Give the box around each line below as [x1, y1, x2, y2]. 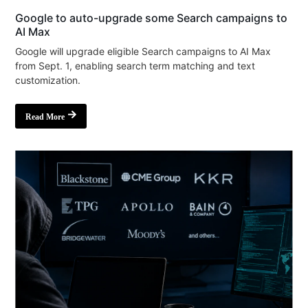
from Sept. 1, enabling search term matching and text [15, 59, 256, 71]
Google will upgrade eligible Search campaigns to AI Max [15, 45, 272, 57]
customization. [15, 74, 81, 86]
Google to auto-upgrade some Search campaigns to [15, 10, 288, 25]
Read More [25, 111, 65, 122]
